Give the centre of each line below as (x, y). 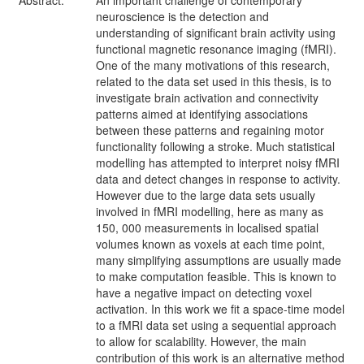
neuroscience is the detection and (182, 16)
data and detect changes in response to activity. (218, 179)
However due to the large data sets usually (206, 195)
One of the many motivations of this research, (213, 65)
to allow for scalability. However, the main (201, 341)
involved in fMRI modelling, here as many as (210, 211)
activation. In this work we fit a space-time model (220, 309)
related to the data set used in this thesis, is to (214, 81)
